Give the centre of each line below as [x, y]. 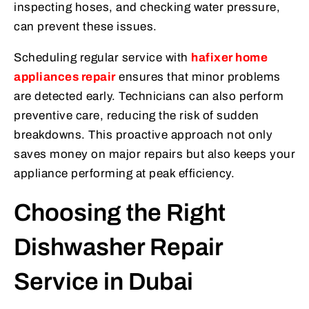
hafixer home [229, 57]
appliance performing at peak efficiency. [124, 173]
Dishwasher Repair [118, 247]
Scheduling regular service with [102, 57]
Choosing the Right [120, 212]
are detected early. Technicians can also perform [149, 96]
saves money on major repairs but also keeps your [154, 154]
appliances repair [65, 77]
